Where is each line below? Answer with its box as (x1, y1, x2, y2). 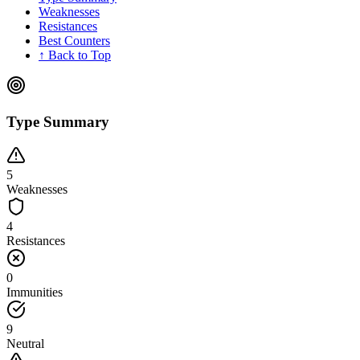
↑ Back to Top (39, 47, 111, 62)
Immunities (6, 285, 63, 300)
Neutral (6, 337, 44, 351)
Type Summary (6, 112, 109, 130)
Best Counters (39, 33, 110, 47)
